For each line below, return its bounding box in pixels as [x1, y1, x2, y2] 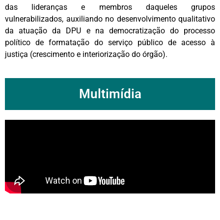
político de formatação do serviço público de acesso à [5, 37, 215, 47]
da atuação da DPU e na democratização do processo [5, 26, 215, 35]
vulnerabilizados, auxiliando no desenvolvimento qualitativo [5, 14, 215, 24]
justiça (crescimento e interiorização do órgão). [5, 49, 171, 59]
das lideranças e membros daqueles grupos [5, 2, 215, 12]
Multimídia [79, 86, 141, 101]
